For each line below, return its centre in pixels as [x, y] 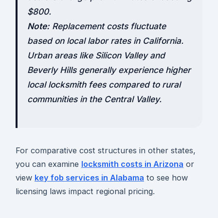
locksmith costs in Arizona [132, 164]
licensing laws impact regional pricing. [85, 191]
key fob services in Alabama [89, 177]
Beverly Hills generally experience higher [109, 70]
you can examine [48, 164]
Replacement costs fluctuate [108, 26]
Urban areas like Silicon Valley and [96, 55]
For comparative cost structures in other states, [106, 150]
